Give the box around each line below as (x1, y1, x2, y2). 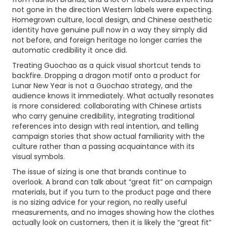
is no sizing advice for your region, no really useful (12, 197, 187, 207)
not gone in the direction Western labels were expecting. (12, 5, 213, 15)
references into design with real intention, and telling (12, 121, 199, 131)
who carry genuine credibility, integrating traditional (12, 111, 195, 121)
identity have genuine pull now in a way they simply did (12, 25, 207, 35)
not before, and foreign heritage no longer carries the (12, 35, 202, 45)
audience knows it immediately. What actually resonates (12, 91, 214, 101)
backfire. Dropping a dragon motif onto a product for (12, 70, 200, 81)
